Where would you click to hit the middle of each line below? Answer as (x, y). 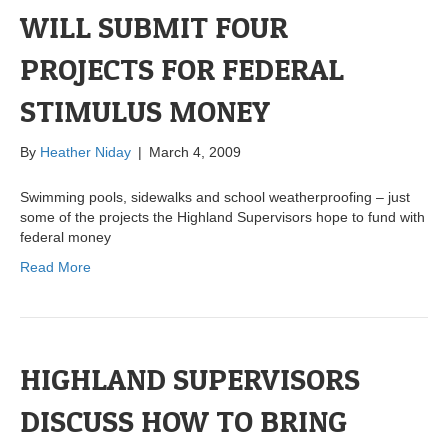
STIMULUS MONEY (145, 111)
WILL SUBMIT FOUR (154, 27)
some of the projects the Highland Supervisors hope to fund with (222, 217)
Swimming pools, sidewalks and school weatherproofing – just (215, 197)
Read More (55, 267)
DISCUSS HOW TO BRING (183, 421)
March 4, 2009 (195, 152)
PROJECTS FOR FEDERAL (182, 69)
